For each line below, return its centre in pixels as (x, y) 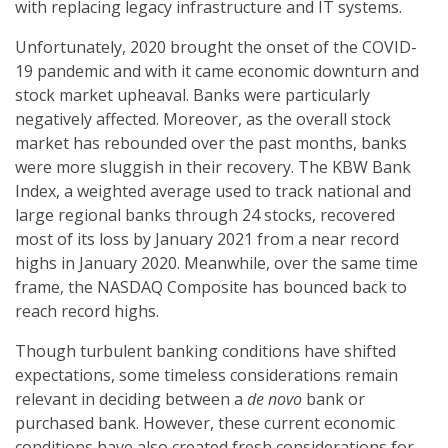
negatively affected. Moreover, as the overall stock (203, 119)
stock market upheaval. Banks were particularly (192, 95)
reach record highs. (87, 311)
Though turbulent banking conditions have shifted (205, 351)
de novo (274, 399)
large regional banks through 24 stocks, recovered (205, 215)
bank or (333, 399)
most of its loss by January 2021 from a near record (207, 239)
